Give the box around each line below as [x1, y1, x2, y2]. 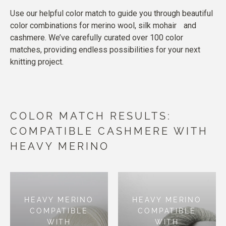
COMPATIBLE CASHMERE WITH [10, 125, 208, 137]
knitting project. [10, 57, 64, 67]
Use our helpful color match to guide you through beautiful [10, 9, 213, 18]
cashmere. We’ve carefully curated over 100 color [10, 33, 183, 42]
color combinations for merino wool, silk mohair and [10, 21, 196, 30]
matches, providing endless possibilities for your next [10, 45, 200, 54]
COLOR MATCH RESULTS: [10, 110, 172, 122]
